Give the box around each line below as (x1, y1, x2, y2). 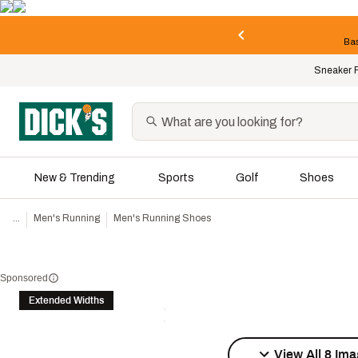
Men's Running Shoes (113, 213, 211, 224)
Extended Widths (29, 295, 104, 306)
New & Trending (34, 172, 116, 184)
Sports (158, 172, 195, 184)
